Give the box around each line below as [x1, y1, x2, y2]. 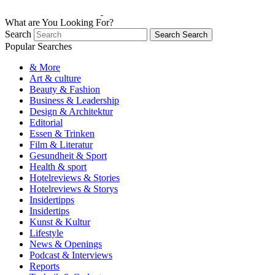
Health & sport [29, 161, 87, 172]
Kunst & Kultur [29, 216, 90, 227]
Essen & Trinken [29, 128, 95, 139]
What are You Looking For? [5, 17, 114, 28]
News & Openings [29, 238, 102, 249]
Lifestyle [29, 227, 63, 238]
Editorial [29, 117, 63, 128]
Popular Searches [5, 41, 72, 52]
